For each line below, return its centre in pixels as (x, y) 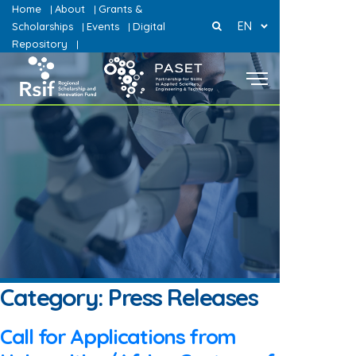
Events (103, 26)
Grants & (120, 9)
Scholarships (43, 26)
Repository (40, 44)
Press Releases (183, 297)
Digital (149, 26)
